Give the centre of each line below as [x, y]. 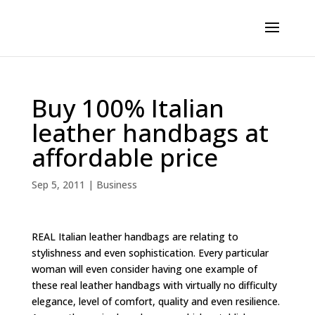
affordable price [124, 157]
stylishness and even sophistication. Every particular [150, 253]
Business [116, 185]
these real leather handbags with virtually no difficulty [154, 285]
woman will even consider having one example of [144, 269]
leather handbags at [150, 133]
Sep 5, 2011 [58, 185]
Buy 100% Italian [128, 108]
